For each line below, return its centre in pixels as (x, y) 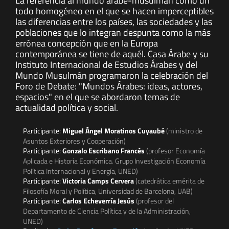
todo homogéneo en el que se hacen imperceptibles (114, 11)
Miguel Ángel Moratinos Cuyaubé (114, 131)
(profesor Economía (176, 151)
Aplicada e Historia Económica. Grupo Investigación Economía (114, 161)
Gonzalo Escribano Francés (104, 151)
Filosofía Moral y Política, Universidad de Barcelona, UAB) (108, 191)
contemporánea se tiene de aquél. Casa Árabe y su (112, 54)
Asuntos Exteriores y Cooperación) (74, 141)
